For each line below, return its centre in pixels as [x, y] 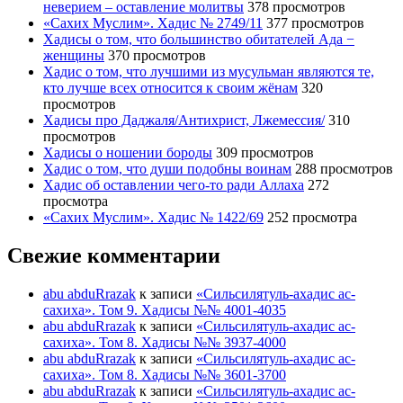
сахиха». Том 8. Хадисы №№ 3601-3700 [165, 375]
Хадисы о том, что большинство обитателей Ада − [199, 40]
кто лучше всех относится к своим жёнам [170, 88]
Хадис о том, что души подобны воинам [167, 169]
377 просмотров [315, 23]
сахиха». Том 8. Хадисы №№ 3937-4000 [165, 343]
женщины [74, 56]
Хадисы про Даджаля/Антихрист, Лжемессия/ [184, 121]
